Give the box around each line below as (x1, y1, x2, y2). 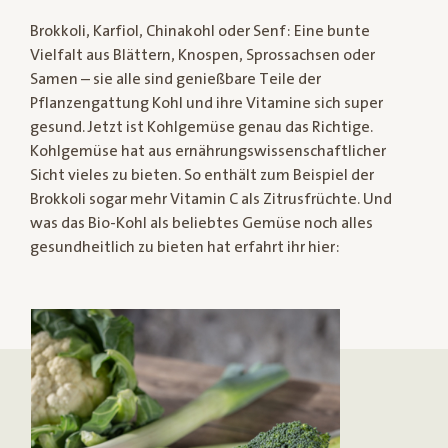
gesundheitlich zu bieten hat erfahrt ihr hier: (30, 238, 340, 256)
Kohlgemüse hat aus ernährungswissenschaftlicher (30, 142, 386, 160)
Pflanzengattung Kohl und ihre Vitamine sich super (30, 94, 383, 112)
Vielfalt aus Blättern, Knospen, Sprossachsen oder (30, 46, 375, 64)
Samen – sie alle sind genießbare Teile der (30, 70, 321, 88)
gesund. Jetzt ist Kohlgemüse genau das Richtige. (30, 118, 373, 136)
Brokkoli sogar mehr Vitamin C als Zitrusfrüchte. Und (30, 190, 392, 208)
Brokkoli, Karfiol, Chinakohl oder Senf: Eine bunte (30, 22, 370, 40)
